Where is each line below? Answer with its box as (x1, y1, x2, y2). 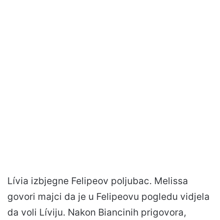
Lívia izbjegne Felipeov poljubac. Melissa (7, 175, 188, 187)
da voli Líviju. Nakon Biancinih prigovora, (7, 206, 186, 218)
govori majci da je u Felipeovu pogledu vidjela (7, 191, 210, 202)
